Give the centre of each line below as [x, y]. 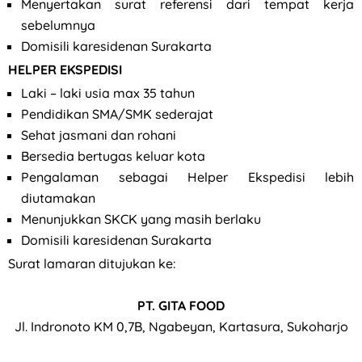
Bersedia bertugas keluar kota [113, 156]
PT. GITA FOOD [181, 306]
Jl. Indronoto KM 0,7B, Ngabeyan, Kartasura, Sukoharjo [181, 327]
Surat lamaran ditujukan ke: [92, 264]
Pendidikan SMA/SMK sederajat [117, 114]
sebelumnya [58, 25]
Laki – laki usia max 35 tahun [108, 93]
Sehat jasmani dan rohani [99, 135]
